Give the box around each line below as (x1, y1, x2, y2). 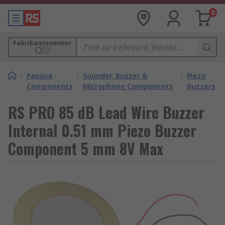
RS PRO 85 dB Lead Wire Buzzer (8, 101, 204, 124)
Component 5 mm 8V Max (8, 137, 163, 160)
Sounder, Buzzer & (83, 71, 148, 80)
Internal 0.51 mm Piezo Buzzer (8, 119, 196, 142)
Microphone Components (83, 81, 173, 91)
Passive (27, 71, 53, 80)
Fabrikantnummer (13, 39, 72, 47)
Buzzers (187, 81, 215, 91)
